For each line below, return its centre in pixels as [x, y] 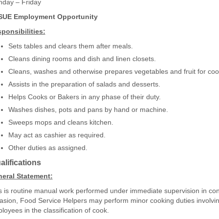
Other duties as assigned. [48, 148]
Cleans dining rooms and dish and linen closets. [82, 59]
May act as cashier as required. [57, 135]
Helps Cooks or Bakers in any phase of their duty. [84, 97]
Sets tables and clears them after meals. [70, 46]
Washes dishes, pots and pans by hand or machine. [88, 109]
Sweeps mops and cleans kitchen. [61, 122]
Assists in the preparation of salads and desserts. [84, 84]
